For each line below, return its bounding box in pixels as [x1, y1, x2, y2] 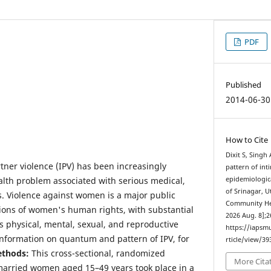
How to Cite [226, 134, 269, 146]
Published [226, 79, 262, 91]
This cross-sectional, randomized [29, 247, 165, 260]
